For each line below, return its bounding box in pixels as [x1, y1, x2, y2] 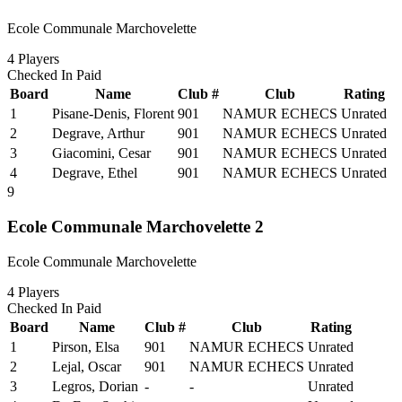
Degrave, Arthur [52, 126, 144, 142]
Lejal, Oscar [52, 358, 121, 374]
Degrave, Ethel [52, 165, 137, 181]
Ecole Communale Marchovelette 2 [7, 216, 264, 236]
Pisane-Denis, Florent [52, 106, 174, 122]
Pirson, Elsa [52, 338, 119, 354]
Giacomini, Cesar [52, 145, 151, 162]
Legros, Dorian [52, 378, 138, 394]
